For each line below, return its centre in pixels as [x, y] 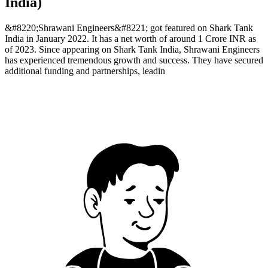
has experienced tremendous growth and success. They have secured [134, 60]
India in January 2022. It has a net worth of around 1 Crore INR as [130, 38]
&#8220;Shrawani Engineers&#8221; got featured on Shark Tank [129, 28]
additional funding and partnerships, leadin [85, 71]
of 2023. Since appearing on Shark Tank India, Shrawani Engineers [132, 49]
